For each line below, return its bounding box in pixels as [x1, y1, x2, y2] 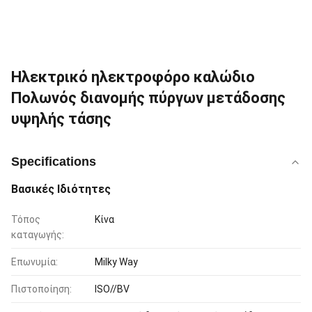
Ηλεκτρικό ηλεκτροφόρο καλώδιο [11, 68, 255, 86]
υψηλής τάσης [11, 110, 111, 127]
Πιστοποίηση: [11, 283, 72, 295]
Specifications [11, 155, 96, 169]
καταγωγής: [11, 229, 64, 240]
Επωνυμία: [11, 256, 58, 267]
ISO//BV [95, 283, 130, 295]
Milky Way [95, 256, 138, 267]
